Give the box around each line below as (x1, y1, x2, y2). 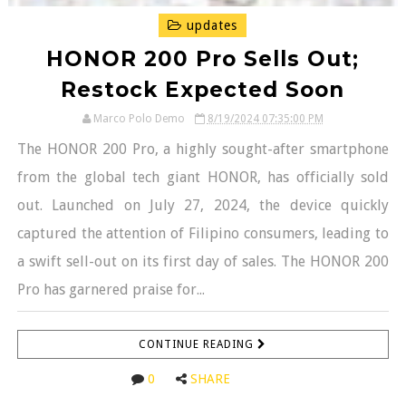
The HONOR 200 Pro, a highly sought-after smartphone (16, 140, 390, 158)
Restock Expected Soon (61, 76, 345, 102)
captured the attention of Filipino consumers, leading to (16, 224, 390, 242)
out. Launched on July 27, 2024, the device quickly (16, 196, 390, 214)
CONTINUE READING (139, 337, 258, 351)
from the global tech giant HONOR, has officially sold (16, 168, 390, 186)
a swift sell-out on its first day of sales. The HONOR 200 (16, 252, 390, 270)
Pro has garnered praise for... (16, 280, 205, 298)
